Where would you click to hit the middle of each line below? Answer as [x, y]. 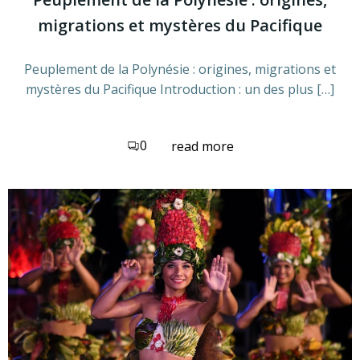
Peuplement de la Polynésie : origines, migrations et [180, 69]
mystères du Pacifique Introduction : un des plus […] [180, 89]
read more [202, 146]
